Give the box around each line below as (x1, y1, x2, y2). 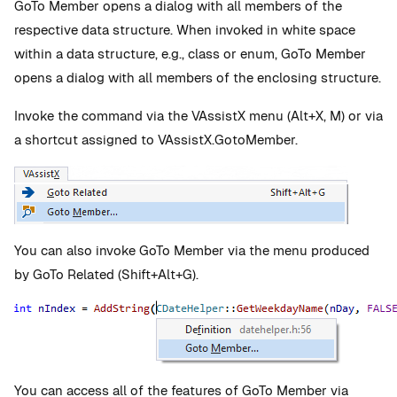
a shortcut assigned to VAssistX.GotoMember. (14, 131, 298, 148)
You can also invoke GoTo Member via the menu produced (14, 242, 370, 259)
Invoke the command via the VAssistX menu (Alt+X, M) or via (14, 107, 383, 124)
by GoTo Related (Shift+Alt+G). (14, 266, 202, 283)
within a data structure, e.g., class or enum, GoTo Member (14, 45, 366, 62)
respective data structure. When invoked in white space (14, 21, 355, 38)
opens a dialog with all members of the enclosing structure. (14, 69, 381, 86)
